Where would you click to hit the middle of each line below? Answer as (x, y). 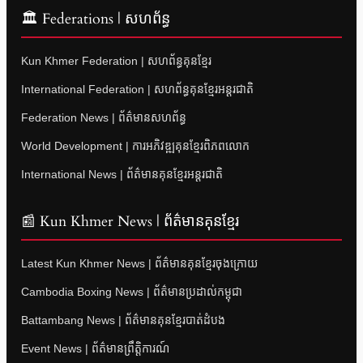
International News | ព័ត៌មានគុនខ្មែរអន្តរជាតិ (122, 175)
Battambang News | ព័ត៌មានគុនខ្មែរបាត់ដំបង (123, 320)
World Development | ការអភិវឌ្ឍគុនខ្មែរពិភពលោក (135, 146)
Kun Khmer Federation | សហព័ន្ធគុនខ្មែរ (116, 61)
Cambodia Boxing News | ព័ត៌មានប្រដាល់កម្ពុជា (132, 292)
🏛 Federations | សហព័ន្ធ (96, 19)
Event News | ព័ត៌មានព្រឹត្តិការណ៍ (95, 349)
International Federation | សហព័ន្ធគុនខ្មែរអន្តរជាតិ (137, 90)
